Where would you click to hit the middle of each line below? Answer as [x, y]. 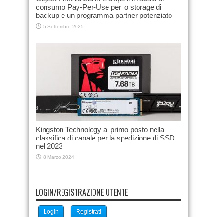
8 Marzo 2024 [59, 157]
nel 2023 [49, 146]
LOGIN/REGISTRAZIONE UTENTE [82, 192]
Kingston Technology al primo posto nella [100, 129]
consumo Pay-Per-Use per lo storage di [99, 7]
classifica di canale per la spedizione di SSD [105, 138]
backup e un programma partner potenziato [104, 15]
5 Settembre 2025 [63, 26]
